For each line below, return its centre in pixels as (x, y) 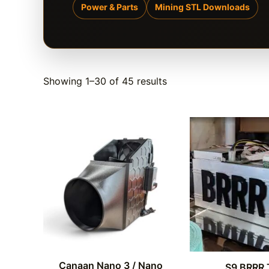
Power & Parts (110, 7)
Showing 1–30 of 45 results (105, 81)
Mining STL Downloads (202, 7)
